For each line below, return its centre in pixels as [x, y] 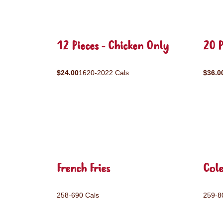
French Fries [83, 169]
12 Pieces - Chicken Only [113, 47]
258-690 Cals [78, 195]
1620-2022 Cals [104, 73]
